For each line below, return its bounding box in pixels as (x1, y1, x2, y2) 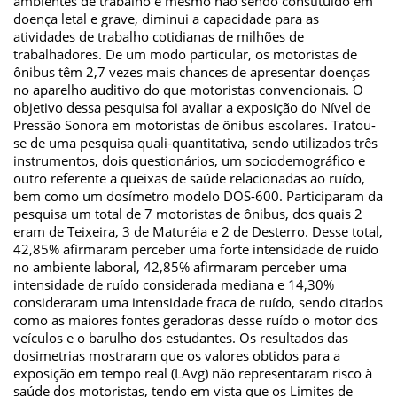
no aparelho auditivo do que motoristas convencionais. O (13, 80, 363, 98)
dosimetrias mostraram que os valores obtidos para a (13, 346, 340, 364)
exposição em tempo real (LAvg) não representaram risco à (13, 363, 372, 382)
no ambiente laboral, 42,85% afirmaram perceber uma (13, 257, 346, 276)
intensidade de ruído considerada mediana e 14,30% (13, 275, 334, 293)
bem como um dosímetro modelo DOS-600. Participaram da (13, 186, 383, 205)
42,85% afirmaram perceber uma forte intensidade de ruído (13, 239, 378, 258)
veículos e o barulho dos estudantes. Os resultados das (13, 328, 348, 346)
